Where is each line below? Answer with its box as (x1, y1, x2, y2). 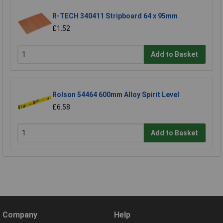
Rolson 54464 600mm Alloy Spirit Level (52, 91, 179, 99)
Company (2, 210, 37, 220)
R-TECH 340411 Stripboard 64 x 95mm (52, 12, 178, 20)
